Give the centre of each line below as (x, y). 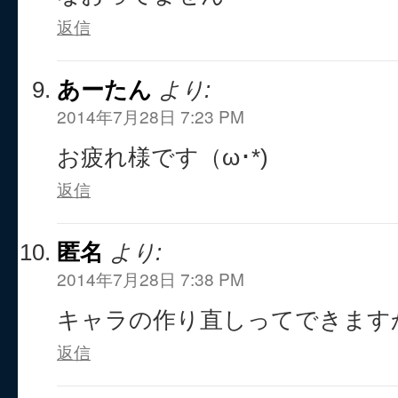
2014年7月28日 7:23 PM (151, 116)
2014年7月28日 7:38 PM (151, 279)
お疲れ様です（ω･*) (163, 157)
